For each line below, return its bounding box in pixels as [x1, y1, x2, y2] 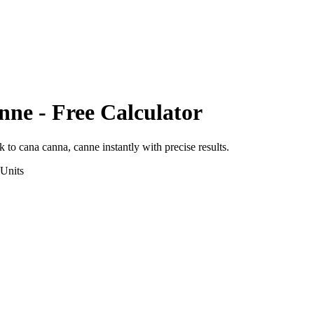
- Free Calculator [33, 100, 203, 125]
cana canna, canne [19, 140, 100, 153]
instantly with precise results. [100, 140, 229, 153]
